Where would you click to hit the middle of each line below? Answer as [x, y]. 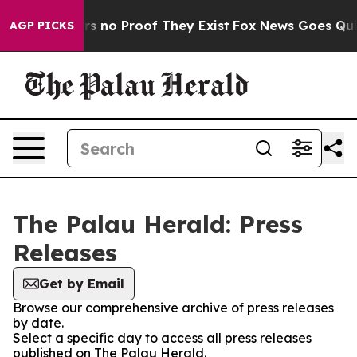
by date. [38, 323]
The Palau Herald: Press [158, 224]
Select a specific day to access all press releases [162, 338]
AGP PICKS [42, 25]
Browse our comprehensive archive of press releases [173, 308]
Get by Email [82, 284]
